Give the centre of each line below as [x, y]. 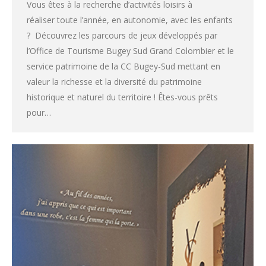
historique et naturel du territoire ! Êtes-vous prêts [122, 97]
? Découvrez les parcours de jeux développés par [122, 35]
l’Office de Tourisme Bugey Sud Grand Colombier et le [130, 50]
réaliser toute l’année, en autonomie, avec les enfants [130, 20]
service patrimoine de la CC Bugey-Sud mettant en [123, 66]
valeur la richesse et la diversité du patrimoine [114, 81]
